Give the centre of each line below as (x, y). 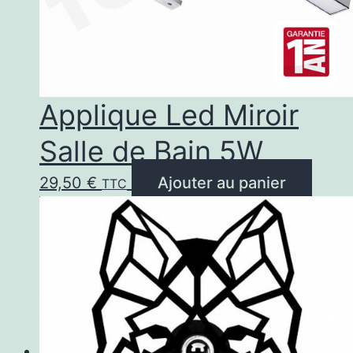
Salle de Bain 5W (151, 151)
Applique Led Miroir (169, 115)
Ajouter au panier (222, 182)
